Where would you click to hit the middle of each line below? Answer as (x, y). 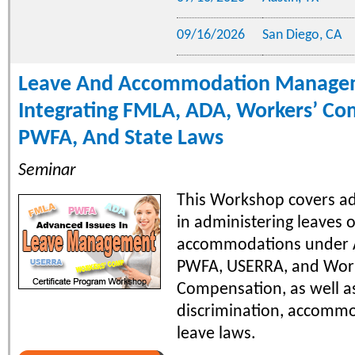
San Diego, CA (302, 35)
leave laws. (216, 334)
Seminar (47, 170)
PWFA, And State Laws (121, 138)
